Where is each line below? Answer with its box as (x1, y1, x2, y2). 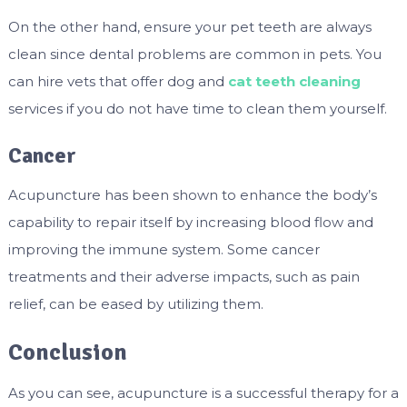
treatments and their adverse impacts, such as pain (7, 268, 360, 286)
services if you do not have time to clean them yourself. (7, 100, 387, 118)
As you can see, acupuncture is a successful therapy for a (7, 384, 399, 402)
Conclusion (7, 338, 127, 368)
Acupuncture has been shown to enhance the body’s (7, 186, 377, 204)
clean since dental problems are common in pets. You (7, 45, 382, 64)
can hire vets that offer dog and (7, 73, 228, 91)
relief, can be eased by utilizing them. (7, 295, 263, 313)
